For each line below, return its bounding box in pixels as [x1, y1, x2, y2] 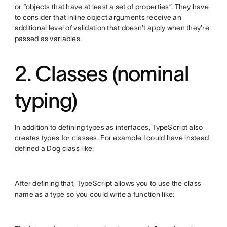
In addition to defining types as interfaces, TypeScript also [14, 123, 203, 131]
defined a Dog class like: [14, 144, 94, 153]
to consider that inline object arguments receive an [14, 13, 181, 21]
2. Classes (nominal [14, 61, 188, 85]
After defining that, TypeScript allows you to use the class [14, 179, 202, 187]
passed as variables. [14, 34, 84, 43]
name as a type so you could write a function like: [14, 190, 175, 198]
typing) [14, 88, 77, 112]
